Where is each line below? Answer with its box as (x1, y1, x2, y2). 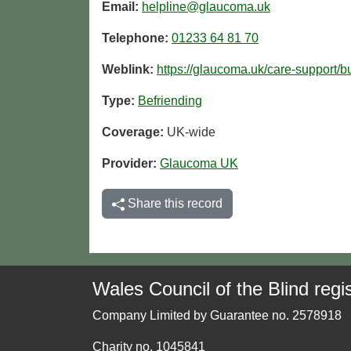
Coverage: (102, 125, 167, 139)
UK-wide (167, 125, 215, 139)
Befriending (138, 94, 202, 108)
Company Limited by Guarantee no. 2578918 (92, 309, 342, 323)
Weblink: (102, 63, 154, 77)
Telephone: (102, 31, 172, 45)
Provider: (102, 157, 160, 171)
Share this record (125, 197, 223, 211)
